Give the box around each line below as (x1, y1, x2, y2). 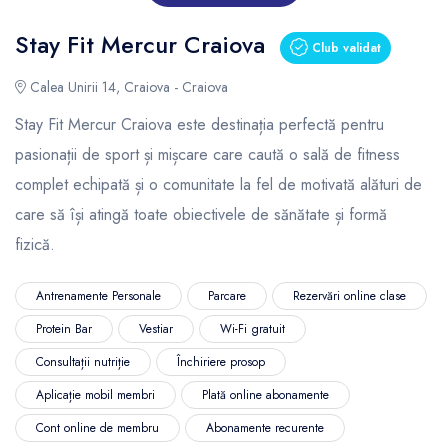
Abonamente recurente (206, 419, 324, 437)
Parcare (208, 287, 246, 305)
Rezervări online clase (293, 287, 406, 305)
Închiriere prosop (177, 353, 265, 371)
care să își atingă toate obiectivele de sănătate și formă (15, 202, 387, 226)
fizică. (15, 232, 60, 256)
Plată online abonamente (202, 386, 329, 404)
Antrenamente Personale (36, 287, 161, 305)
